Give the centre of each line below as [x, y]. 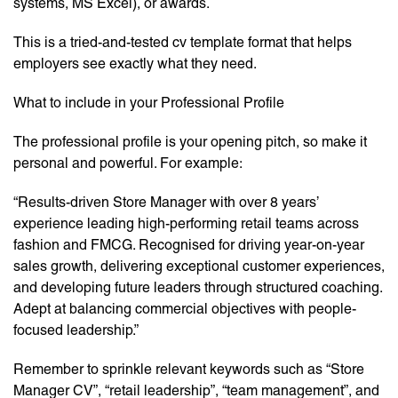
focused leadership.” [76, 330]
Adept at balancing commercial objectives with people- [185, 309]
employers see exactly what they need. [135, 64]
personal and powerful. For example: [128, 163]
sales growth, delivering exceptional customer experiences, [199, 267]
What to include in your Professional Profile [149, 103]
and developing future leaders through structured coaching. [198, 288]
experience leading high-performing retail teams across [186, 224]
